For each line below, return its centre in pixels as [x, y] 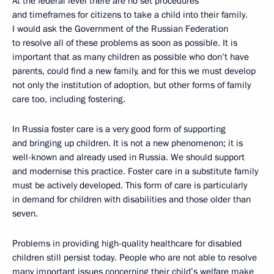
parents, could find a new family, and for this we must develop [134, 71]
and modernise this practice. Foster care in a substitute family [135, 171]
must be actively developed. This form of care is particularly [130, 185]
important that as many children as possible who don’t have [131, 57]
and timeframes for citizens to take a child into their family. [130, 15]
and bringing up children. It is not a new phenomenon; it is [128, 143]
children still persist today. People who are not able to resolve [135, 257]
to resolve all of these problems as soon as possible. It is [125, 43]
